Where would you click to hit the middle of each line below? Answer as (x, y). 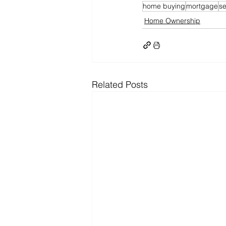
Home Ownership (172, 20)
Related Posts (120, 84)
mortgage (202, 6)
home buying (164, 6)
